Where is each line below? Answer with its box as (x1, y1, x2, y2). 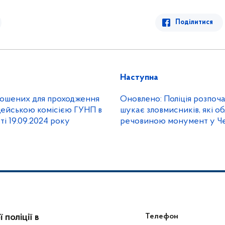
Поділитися (175, 19, 213, 26)
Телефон (145, 212, 178, 220)
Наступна (120, 73, 158, 82)
